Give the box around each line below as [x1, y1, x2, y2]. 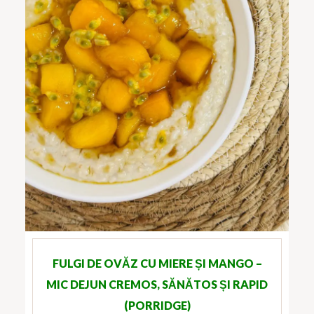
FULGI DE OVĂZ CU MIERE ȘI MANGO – [52, 257, 262, 271]
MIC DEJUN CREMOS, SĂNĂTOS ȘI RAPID [46, 278, 268, 292]
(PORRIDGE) [123, 299, 191, 313]
